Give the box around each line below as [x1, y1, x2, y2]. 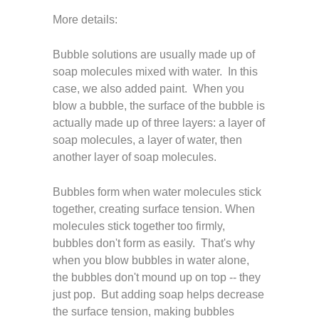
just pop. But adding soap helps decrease [53, 288, 264, 300]
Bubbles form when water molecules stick [53, 186, 261, 198]
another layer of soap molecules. [53, 151, 216, 163]
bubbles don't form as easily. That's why [53, 237, 255, 249]
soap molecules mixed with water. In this [53, 66, 258, 78]
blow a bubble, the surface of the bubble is [53, 100, 265, 112]
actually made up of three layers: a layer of [53, 117, 265, 129]
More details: [53, 14, 117, 26]
